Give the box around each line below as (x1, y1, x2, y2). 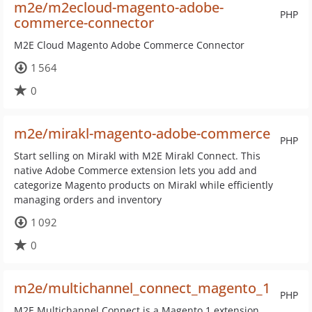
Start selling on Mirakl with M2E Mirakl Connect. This (14, 149, 260, 162)
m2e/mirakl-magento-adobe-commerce (14, 124, 270, 143)
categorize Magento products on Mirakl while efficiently (14, 178, 273, 192)
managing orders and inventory (14, 193, 162, 206)
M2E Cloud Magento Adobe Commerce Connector (14, 38, 244, 52)
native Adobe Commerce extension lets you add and (14, 164, 257, 177)
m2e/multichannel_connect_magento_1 (14, 279, 270, 297)
